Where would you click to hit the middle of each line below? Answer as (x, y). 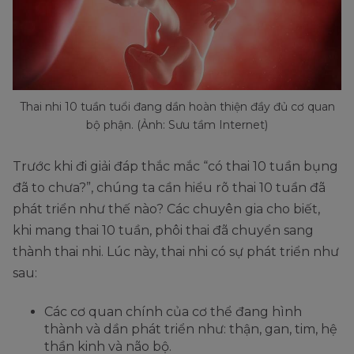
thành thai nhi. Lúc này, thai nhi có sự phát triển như (176, 252)
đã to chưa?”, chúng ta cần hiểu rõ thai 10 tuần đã (169, 188)
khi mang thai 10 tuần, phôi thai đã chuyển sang (163, 231)
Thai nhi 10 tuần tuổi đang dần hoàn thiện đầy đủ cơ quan (177, 107)
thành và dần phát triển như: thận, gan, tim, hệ (191, 330)
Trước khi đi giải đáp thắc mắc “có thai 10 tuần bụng (175, 167)
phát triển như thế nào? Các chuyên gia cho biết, (166, 209)
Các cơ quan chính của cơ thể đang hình (173, 312)
